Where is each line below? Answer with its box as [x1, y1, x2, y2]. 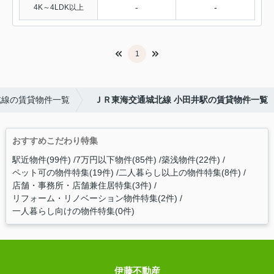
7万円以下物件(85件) [75, 155, 157, 165]
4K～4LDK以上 [33, 3, 84, 12]
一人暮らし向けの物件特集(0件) [12, 206, 135, 217]
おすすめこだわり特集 [12, 136, 98, 146]
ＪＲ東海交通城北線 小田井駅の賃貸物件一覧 [94, 95, 268, 105]
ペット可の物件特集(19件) [12, 168, 114, 178]
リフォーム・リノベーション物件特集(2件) [12, 193, 177, 204]
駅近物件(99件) [12, 155, 71, 165]
